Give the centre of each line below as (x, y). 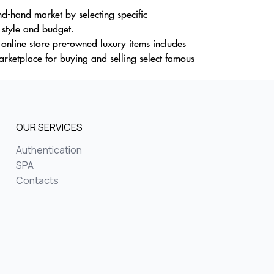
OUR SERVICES (49, 127)
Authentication (49, 150)
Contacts (37, 180)
